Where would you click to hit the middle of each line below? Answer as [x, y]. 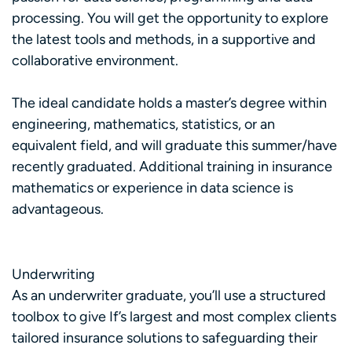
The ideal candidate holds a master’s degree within [169, 103]
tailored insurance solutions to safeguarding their [165, 337]
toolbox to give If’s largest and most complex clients [174, 316]
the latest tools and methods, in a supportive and [164, 39]
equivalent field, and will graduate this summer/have [174, 145]
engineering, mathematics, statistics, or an [143, 124]
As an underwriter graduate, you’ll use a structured [169, 295]
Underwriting [53, 274]
